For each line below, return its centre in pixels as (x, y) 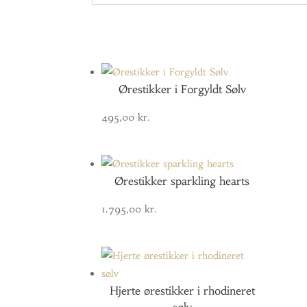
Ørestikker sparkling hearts (182, 181)
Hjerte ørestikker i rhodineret (182, 291)
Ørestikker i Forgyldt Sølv (182, 89)
